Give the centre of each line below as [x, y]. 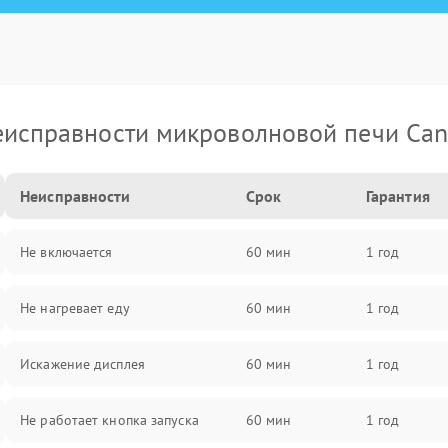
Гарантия [397, 196]
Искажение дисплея [82, 364]
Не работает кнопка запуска [109, 420]
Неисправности [75, 196]
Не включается [66, 252]
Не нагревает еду [75, 308]
